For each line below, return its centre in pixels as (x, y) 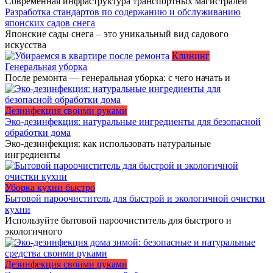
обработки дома (38, 133)
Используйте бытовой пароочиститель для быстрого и (118, 221)
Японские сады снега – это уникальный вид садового (117, 34)
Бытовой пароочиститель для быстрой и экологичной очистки (135, 199)
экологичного (34, 232)
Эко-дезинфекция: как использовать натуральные (108, 144)
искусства (26, 45)
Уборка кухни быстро (50, 188)
